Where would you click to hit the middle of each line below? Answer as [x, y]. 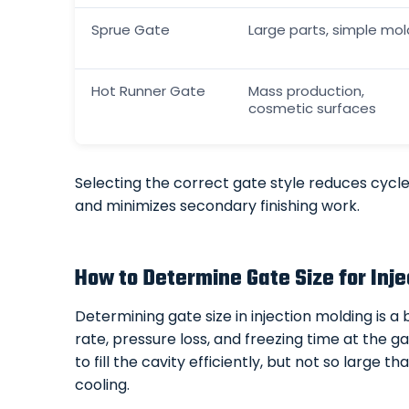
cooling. [102, 385]
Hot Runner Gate [148, 90]
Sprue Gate [130, 29]
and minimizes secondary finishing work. [217, 205]
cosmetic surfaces [312, 108]
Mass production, [306, 90]
